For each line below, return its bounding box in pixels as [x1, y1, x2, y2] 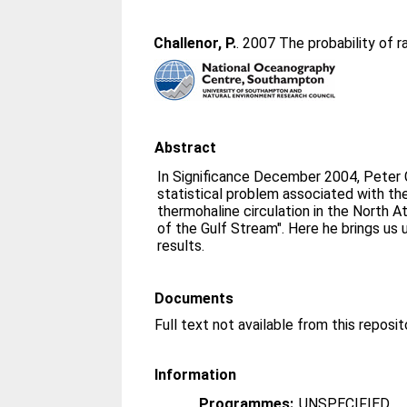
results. [157, 237, 205, 254]
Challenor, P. [154, 35, 237, 52]
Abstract [154, 139, 217, 156]
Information [154, 366, 237, 383]
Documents [154, 290, 234, 307]
